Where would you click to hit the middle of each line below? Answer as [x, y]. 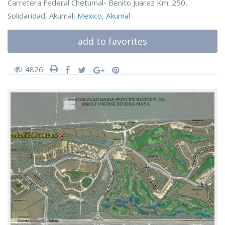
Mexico [90, 16]
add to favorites [113, 41]
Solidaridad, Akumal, [42, 16]
